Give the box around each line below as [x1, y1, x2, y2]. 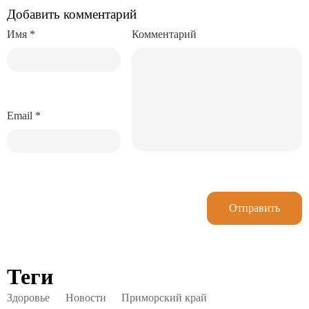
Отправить [229, 201, 280, 214]
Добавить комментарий [7, 6, 137, 21]
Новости [65, 291, 106, 304]
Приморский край [121, 291, 207, 304]
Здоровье [7, 291, 50, 304]
